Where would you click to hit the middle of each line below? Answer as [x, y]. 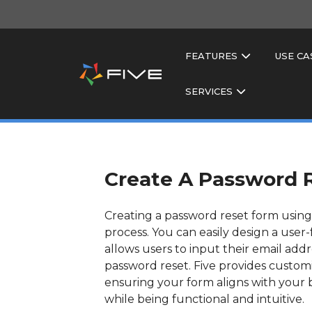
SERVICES [209, 91]
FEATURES [211, 56]
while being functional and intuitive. [204, 299]
